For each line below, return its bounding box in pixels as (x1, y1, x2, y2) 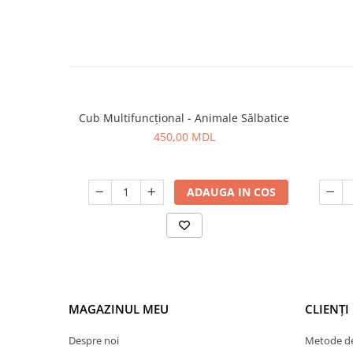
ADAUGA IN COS (186, 184, 276, 199)
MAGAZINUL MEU (69, 301, 169, 317)
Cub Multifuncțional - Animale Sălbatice (79, 110, 289, 125)
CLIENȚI (305, 301, 349, 317)
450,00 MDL (153, 129, 215, 144)
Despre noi (69, 333, 119, 347)
